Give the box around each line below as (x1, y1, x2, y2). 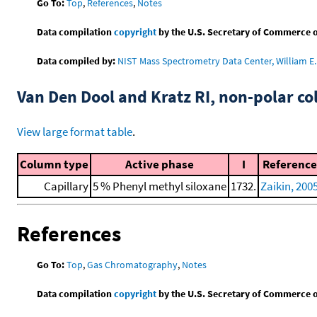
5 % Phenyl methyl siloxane (93, 178, 226, 194)
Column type (20, 156, 88, 172)
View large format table (17, 123, 132, 139)
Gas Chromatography (87, 258, 178, 272)
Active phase (125, 156, 194, 172)
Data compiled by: (37, 54, 116, 67)
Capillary (44, 178, 88, 194)
